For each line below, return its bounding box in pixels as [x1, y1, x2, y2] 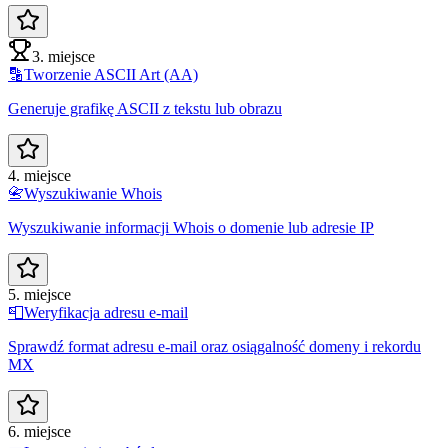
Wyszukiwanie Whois [24, 184, 162, 202]
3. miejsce [32, 47, 95, 65]
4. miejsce [8, 166, 71, 184]
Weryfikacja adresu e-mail [24, 303, 188, 321]
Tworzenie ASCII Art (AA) [24, 65, 198, 83]
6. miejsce [8, 422, 71, 440]
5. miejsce [8, 285, 71, 303]
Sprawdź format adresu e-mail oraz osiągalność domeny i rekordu [8, 337, 421, 355]
